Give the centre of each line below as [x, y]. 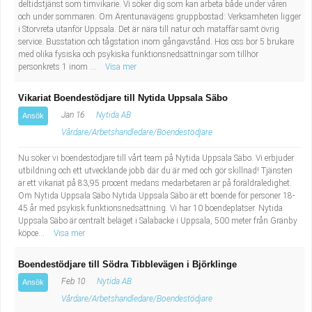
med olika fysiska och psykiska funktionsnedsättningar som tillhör [138, 54]
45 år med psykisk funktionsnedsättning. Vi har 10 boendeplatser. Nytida [150, 208]
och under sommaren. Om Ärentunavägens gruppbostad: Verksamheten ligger [159, 17]
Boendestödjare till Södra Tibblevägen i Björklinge [127, 264]
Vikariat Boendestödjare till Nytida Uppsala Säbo [123, 98]
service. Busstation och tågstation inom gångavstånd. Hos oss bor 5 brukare [156, 42]
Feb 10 [72, 281]
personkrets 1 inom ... [58, 67]
